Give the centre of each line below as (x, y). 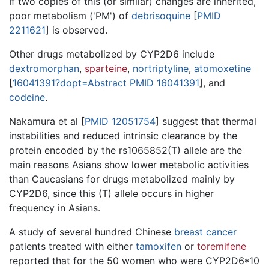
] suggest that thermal (206, 121)
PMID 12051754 (120, 121)
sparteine (106, 68)
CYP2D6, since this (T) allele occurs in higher (111, 193)
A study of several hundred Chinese (92, 231)
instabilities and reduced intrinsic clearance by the (123, 135)
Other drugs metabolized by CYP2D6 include (112, 54)
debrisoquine (161, 15)
